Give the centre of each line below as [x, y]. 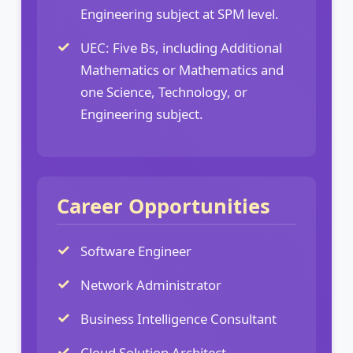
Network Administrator [151, 284]
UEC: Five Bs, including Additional [181, 47]
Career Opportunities [163, 206]
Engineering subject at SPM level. [180, 13]
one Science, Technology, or [164, 91]
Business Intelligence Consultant [178, 318]
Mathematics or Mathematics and [182, 69]
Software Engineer [136, 251]
